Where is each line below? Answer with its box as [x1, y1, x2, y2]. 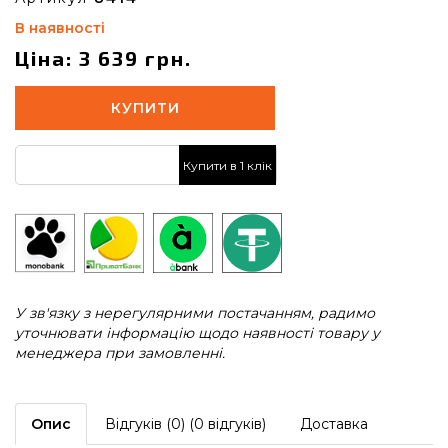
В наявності [15, 19, 105, 37]
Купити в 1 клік [183, 157, 272, 173]
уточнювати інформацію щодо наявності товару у [15, 324, 380, 342]
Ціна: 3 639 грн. [15, 46, 192, 70]
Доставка [300, 415, 368, 433]
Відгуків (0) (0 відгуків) [105, 415, 266, 433]
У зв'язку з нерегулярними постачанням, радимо [15, 304, 375, 322]
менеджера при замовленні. [15, 344, 225, 362]
